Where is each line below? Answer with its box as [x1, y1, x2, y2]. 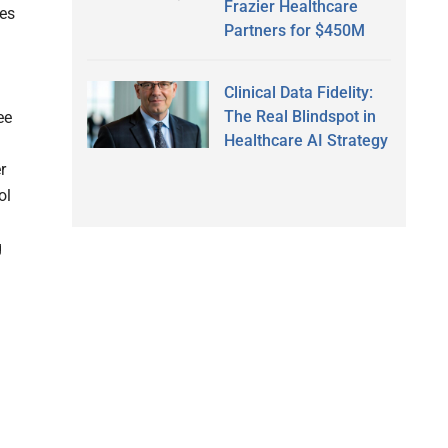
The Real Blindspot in [223, 106, 376, 126]
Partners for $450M [223, 20, 365, 40]
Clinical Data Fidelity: [223, 82, 373, 102]
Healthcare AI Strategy [223, 130, 388, 150]
